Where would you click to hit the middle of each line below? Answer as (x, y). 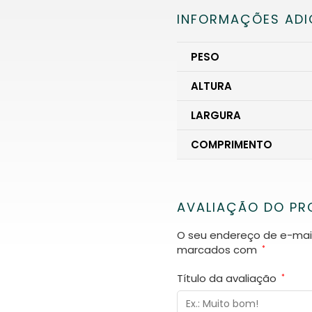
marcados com (218, 249)
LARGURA (216, 116)
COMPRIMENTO (232, 145)
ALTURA (211, 86)
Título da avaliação (228, 278)
